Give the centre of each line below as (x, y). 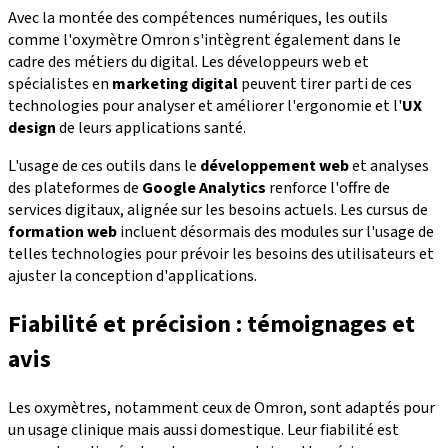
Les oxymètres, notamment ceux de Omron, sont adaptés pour (221, 407)
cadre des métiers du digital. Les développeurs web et (188, 62)
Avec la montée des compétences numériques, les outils (198, 18)
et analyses (389, 166)
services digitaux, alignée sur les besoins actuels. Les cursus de (218, 210)
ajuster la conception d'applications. (132, 276)
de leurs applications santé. (151, 128)
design (32, 128)
